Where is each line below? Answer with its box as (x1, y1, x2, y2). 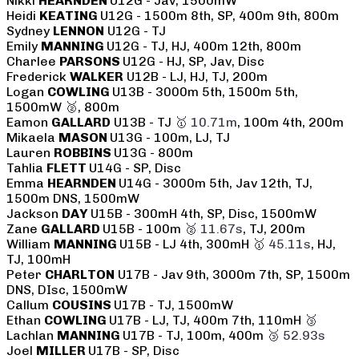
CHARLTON (45, 267, 115, 283)
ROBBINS (54, 145, 114, 161)
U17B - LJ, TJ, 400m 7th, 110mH (109, 313, 305, 329)
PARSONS (59, 54, 123, 70)
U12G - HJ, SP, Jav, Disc (123, 54, 264, 70)
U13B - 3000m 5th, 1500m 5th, (112, 84, 298, 100)
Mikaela (6, 130, 58, 146)
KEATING (39, 8, 100, 24)
